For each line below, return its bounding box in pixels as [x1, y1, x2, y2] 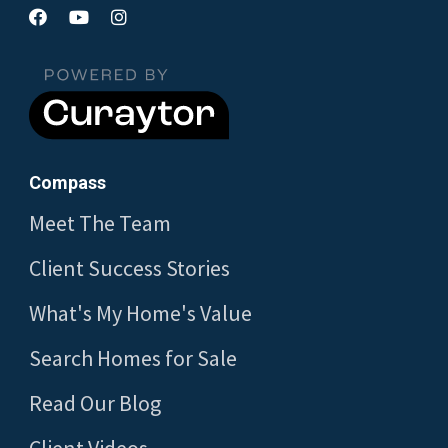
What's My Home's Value [29, 299, 252, 328]
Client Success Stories [29, 254, 230, 283]
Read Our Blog [29, 389, 161, 418]
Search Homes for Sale [29, 344, 237, 373]
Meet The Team [29, 209, 171, 238]
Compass [29, 172, 106, 194]
